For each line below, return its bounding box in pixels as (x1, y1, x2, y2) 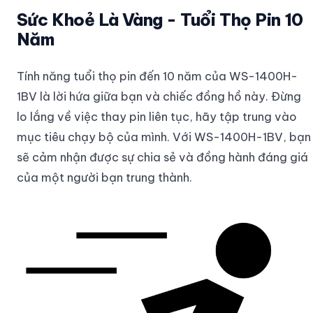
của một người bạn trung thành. (17, 170, 192, 185)
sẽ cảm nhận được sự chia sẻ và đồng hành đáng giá (17, 150, 308, 165)
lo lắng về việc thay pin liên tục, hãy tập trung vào (17, 109, 297, 124)
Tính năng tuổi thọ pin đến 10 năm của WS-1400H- (17, 68, 298, 84)
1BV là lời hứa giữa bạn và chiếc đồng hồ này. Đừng (17, 89, 301, 104)
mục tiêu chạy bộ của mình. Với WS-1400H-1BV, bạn (17, 129, 311, 145)
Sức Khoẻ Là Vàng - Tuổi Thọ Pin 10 (17, 9, 303, 31)
